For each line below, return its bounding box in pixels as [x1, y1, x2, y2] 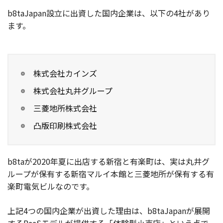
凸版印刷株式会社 [33, 119, 97, 131]
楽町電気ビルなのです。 [7, 180, 94, 192]
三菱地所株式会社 [33, 102, 97, 114]
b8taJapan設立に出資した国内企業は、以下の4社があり [7, 6, 210, 19]
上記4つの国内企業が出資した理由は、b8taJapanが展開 [7, 204, 210, 217]
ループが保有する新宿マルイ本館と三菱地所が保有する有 [7, 167, 214, 180]
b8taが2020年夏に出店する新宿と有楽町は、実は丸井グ [7, 155, 210, 167]
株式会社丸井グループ [33, 84, 112, 97]
